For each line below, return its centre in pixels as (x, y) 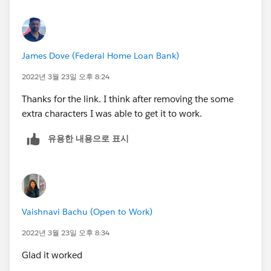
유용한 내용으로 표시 (88, 138)
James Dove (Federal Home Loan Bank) (100, 55)
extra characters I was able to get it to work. (112, 113)
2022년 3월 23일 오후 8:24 (66, 76)
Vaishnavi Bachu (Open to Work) (87, 211)
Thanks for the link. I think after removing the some (128, 99)
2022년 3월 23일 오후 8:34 (66, 232)
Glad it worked (53, 255)
